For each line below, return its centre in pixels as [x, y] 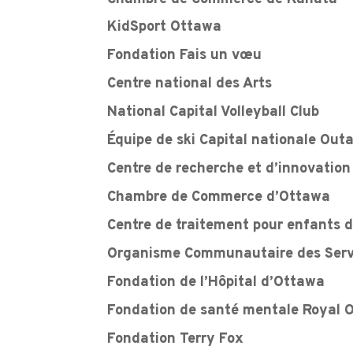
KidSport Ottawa [165, 28]
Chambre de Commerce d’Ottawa [219, 198]
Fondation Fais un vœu [185, 56]
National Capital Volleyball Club [214, 113]
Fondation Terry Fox [176, 339]
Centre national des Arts [190, 84]
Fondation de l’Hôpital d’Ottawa [216, 282]
